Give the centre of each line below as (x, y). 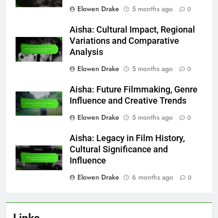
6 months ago (153, 177)
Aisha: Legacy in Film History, (127, 138)
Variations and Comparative (124, 41)
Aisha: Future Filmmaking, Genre (134, 89)
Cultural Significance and (119, 149)
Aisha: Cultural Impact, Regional (132, 29)
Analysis (86, 52)
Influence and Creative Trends (128, 100)
